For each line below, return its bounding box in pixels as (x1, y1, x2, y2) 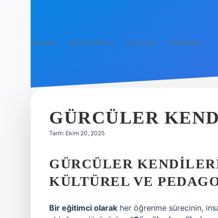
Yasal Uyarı (126, 39, 156, 46)
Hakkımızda (168, 39, 201, 46)
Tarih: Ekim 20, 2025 (49, 129, 105, 137)
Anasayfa (31, 39, 56, 46)
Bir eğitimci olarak (49, 203, 117, 213)
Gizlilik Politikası (69, 39, 113, 46)
